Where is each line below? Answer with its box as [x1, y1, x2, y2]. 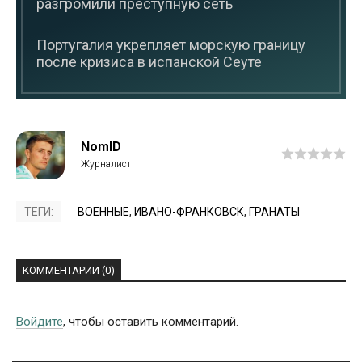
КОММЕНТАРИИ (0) [23, 263, 115, 276]
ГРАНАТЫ [249, 204, 300, 218]
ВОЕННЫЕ [78, 204, 129, 218]
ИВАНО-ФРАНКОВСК [134, 204, 244, 218]
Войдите [16, 314, 63, 329]
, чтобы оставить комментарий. [63, 314, 238, 329]
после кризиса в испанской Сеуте [36, 53, 262, 70]
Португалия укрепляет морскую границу [36, 36, 305, 53]
